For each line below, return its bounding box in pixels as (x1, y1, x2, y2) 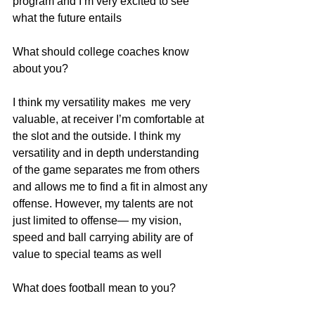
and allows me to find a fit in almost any (13, 180, 210, 193)
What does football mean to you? (13, 281, 176, 294)
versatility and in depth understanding (13, 146, 202, 159)
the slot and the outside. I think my (13, 129, 186, 142)
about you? (13, 62, 68, 75)
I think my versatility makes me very (13, 96, 193, 108)
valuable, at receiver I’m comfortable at (13, 112, 207, 125)
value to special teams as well (13, 247, 162, 260)
